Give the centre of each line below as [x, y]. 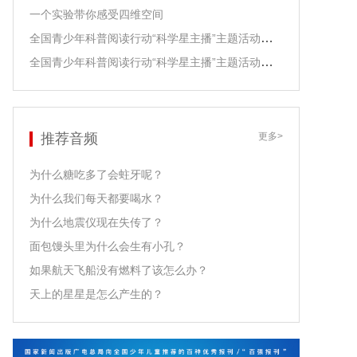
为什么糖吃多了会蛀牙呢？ [96, 175]
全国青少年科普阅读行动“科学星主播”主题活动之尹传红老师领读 [267, 62]
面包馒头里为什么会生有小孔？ [108, 246]
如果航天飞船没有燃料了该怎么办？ [119, 270]
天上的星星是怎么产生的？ [96, 294]
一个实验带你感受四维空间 [96, 14]
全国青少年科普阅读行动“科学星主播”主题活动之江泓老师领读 [267, 38]
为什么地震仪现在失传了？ [96, 222]
